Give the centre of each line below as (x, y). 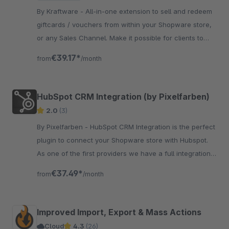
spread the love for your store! (86, 51)
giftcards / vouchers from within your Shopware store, (124, 25)
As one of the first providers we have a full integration (124, 153)
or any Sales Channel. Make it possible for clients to (120, 38)
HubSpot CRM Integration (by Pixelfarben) (123, 97)
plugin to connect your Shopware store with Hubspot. (122, 140)
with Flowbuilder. (63, 167)
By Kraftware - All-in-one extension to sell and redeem (61, 11)
